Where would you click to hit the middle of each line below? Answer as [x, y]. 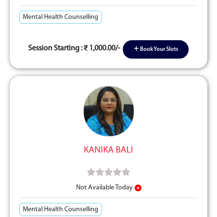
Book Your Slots [158, 49]
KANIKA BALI [108, 150]
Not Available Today [104, 188]
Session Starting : [56, 48]
